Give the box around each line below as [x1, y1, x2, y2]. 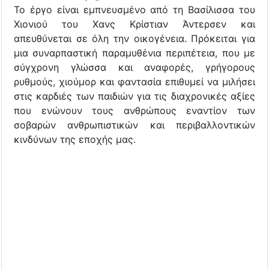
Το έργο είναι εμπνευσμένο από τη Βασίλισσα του [14, 3, 255, 16]
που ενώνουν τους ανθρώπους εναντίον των [14, 104, 255, 116]
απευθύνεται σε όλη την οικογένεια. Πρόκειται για [14, 32, 255, 44]
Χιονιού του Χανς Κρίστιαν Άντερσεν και [14, 17, 255, 30]
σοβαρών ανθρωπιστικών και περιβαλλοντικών [14, 118, 255, 131]
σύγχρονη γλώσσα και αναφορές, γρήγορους [14, 61, 255, 73]
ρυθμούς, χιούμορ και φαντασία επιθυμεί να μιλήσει [14, 75, 255, 88]
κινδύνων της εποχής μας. [14, 133, 136, 145]
